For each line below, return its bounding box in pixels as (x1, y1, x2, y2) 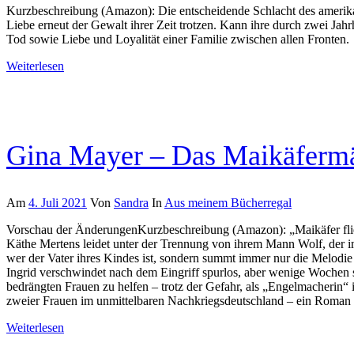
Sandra (114, 195, 149, 209)
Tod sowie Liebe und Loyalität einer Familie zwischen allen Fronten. (6, 32, 349, 46)
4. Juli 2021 (28, 195, 87, 209)
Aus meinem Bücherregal (164, 195, 292, 209)
